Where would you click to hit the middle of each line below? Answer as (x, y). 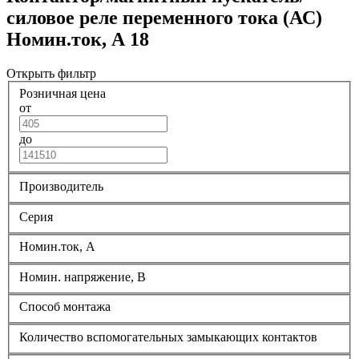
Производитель (61, 186)
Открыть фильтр (53, 73)
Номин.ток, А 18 (78, 39)
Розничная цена (63, 94)
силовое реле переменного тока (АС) (164, 17)
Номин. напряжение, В (83, 276)
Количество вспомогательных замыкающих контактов (168, 337)
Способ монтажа (65, 307)
